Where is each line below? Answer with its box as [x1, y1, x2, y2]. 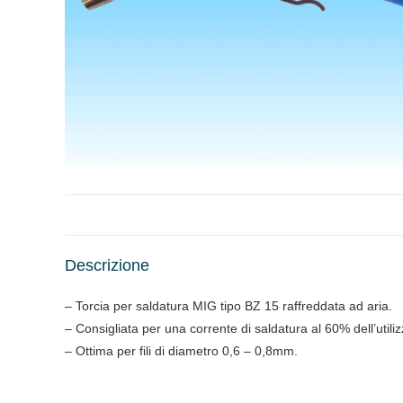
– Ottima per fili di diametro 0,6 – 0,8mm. [65, 344, 298, 358]
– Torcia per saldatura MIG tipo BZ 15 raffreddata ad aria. [65, 299, 392, 313]
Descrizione [65, 256, 149, 274]
